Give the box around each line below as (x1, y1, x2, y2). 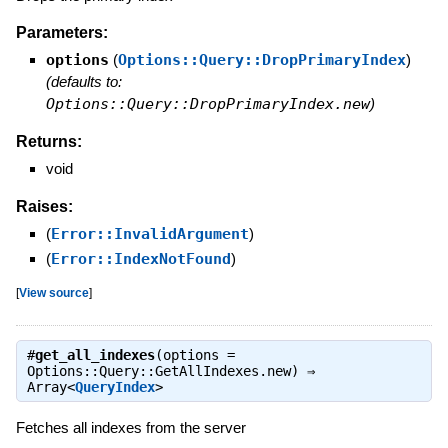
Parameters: (15, 24, 108, 42)
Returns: (15, 133, 82, 151)
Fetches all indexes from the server (15, 419, 246, 437)
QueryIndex (74, 379, 155, 396)
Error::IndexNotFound (50, 249, 231, 268)
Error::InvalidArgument (50, 224, 249, 243)
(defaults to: (45, 73, 122, 91)
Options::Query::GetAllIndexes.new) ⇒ (26, 363, 315, 380)
